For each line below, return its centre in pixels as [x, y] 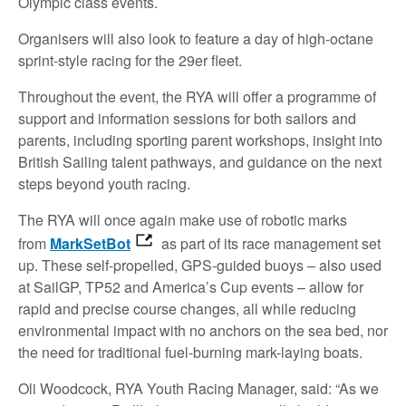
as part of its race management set [269, 243]
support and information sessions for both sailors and [187, 118]
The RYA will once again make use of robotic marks [183, 219]
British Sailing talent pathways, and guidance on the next [200, 161]
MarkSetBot [90, 243]
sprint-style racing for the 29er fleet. [130, 60]
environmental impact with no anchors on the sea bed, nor [203, 330]
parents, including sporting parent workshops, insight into [200, 140]
